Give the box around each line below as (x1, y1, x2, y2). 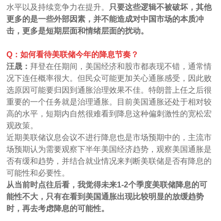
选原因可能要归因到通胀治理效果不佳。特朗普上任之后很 (6, 85, 212, 94)
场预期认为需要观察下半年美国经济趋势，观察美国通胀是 (6, 145, 212, 153)
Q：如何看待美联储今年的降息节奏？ (6, 50, 139, 59)
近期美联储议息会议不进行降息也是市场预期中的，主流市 (6, 133, 212, 142)
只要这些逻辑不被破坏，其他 (109, 2, 212, 11)
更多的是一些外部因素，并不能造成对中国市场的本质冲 (6, 14, 204, 23)
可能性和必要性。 (6, 168, 70, 177)
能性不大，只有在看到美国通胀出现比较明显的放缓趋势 (6, 192, 204, 201)
